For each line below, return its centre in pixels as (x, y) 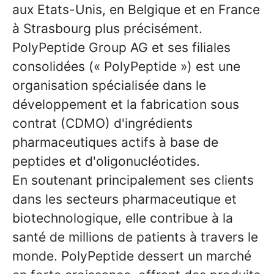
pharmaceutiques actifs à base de (115, 142)
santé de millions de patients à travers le (135, 237)
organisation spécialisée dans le (109, 85)
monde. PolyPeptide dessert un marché (132, 256)
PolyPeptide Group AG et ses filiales (121, 47)
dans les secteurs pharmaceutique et (124, 199)
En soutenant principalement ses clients (133, 180)
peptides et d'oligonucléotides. (106, 161)
